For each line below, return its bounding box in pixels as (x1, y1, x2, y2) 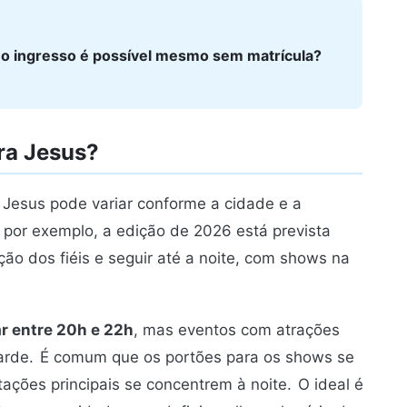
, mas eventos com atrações (134, 320, 340, 339)
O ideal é (293, 374, 363, 393)
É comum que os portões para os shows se (40, 347, 354, 366)
